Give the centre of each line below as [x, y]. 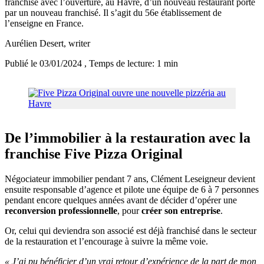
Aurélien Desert [34, 44]
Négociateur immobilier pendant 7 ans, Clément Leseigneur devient [130, 179]
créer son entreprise [181, 211]
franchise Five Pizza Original [94, 154]
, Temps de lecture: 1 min [131, 64]
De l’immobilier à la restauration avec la [128, 138]
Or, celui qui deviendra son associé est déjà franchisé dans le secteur [131, 231]
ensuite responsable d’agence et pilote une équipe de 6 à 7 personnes [132, 190]
